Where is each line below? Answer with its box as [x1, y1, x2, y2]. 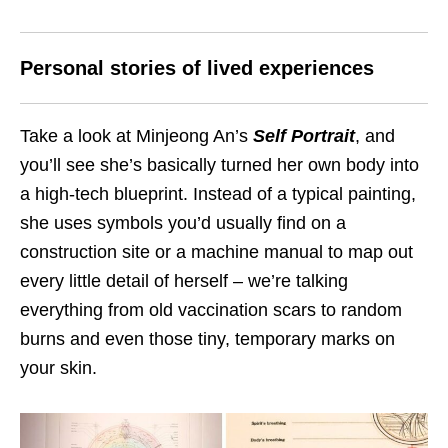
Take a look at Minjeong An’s [20, 125, 253, 146]
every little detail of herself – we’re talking [20, 270, 348, 291]
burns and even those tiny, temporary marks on [20, 328, 395, 349]
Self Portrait [253, 125, 355, 146]
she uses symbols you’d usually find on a [20, 212, 346, 233]
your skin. [20, 357, 97, 378]
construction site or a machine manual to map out [20, 241, 413, 262]
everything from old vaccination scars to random [20, 299, 402, 320]
